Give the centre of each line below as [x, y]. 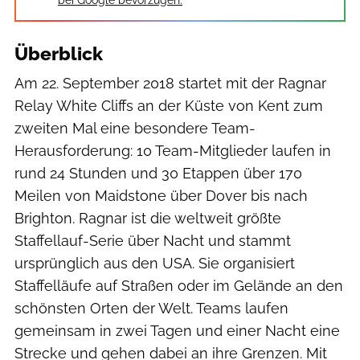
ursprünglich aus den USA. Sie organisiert [155, 263]
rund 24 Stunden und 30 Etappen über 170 [158, 173]
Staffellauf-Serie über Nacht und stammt [153, 240]
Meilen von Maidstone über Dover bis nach [161, 195]
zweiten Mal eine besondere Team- [135, 128]
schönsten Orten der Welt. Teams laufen [151, 308]
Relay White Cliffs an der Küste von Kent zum [169, 105]
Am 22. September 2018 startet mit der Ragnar [170, 83]
